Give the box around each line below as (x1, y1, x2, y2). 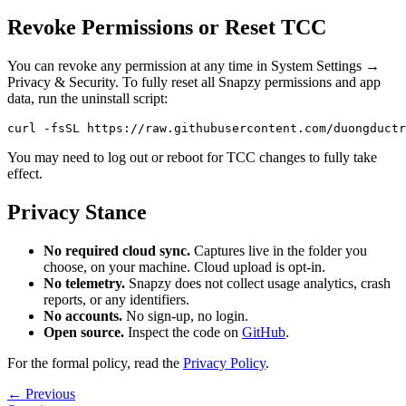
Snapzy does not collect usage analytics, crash (125, 275, 391, 291)
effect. (7, 166, 43, 182)
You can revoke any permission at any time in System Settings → (7, 58, 380, 74)
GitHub (242, 324, 285, 340)
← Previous (7, 385, 75, 401)
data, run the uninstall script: (7, 91, 168, 107)
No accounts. (43, 307, 122, 324)
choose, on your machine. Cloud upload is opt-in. (43, 258, 325, 275)
